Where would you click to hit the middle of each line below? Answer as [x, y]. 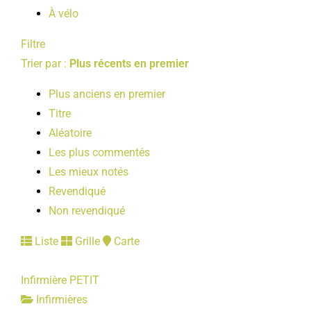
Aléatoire [70, 133]
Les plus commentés [99, 152]
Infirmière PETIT [60, 280]
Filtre [33, 44]
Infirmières [60, 300]
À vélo [64, 14]
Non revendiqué [87, 211]
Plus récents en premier [129, 64]
